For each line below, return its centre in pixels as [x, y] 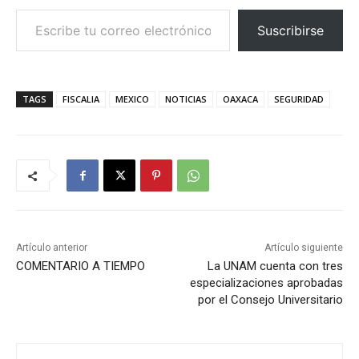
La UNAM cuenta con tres [275, 266]
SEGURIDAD [299, 99]
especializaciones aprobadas [266, 283]
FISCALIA [81, 99]
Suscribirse [290, 31]
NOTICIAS [186, 99]
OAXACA [240, 99]
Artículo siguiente [303, 248]
